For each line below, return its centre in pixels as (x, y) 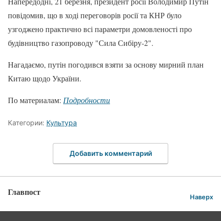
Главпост (24, 192)
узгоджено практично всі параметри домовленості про (100, 29)
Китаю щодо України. (45, 78)
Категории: (27, 122)
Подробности (87, 100)
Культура (62, 122)
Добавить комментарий (110, 153)
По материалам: (36, 100)
